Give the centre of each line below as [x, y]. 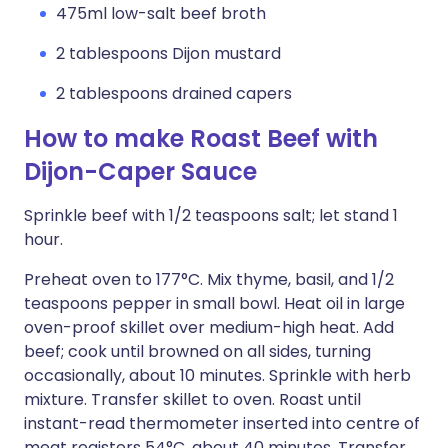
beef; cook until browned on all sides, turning [197, 351]
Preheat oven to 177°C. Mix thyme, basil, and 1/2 [209, 279]
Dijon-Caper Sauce [140, 171]
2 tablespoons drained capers [174, 93]
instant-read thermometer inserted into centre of [222, 423]
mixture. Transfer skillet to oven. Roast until [192, 399]
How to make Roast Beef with [201, 138]
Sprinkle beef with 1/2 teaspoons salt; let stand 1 [211, 215]
